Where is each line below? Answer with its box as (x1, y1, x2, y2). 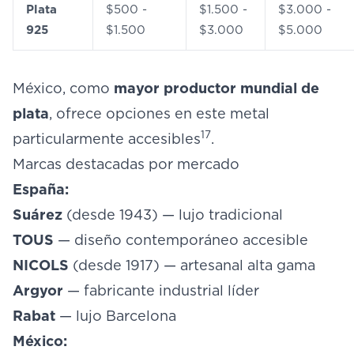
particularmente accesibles (13, 130, 201, 147)
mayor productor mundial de (114, 80, 319, 96)
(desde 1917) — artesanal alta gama (69, 257, 315, 273)
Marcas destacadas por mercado (13, 156, 239, 172)
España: (13, 181, 69, 198)
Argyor (13, 282, 63, 299)
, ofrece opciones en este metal (49, 105, 269, 122)
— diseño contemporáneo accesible (54, 232, 308, 248)
